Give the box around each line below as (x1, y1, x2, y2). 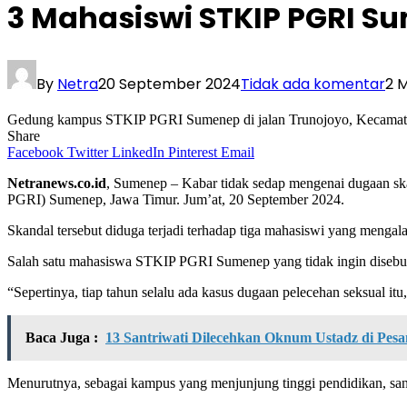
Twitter (67, 144, 108, 160)
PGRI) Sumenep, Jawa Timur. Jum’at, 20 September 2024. (7, 191, 344, 207)
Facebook (7, 144, 64, 160)
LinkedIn (112, 144, 164, 160)
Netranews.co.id (7, 174, 106, 191)
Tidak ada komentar (241, 73, 385, 94)
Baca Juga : (25, 329, 98, 345)
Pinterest (168, 144, 217, 160)
